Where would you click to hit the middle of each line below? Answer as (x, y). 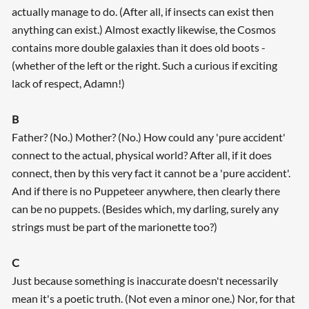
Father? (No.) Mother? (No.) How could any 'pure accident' (148, 137)
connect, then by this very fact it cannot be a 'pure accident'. (151, 173)
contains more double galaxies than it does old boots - (138, 48)
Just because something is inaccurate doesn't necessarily (144, 281)
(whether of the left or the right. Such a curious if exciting (144, 66)
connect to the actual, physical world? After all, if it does (141, 155)
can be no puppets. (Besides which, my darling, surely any (145, 209)
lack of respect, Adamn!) (68, 83)
